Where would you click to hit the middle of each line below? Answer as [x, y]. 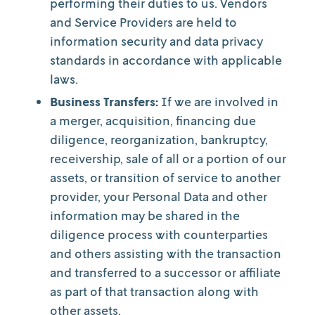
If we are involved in [218, 101]
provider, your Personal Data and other [159, 196]
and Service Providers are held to [143, 22]
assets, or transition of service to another [165, 177]
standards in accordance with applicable [166, 60]
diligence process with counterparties [159, 234]
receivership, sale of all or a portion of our [168, 158]
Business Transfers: [104, 101]
